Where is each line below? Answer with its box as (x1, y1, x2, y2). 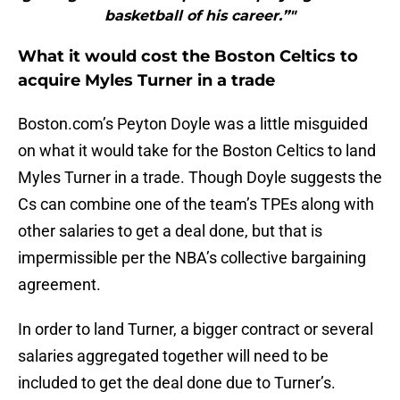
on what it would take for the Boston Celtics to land (18, 141, 376, 161)
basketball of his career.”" (104, 7, 296, 25)
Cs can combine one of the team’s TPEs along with (18, 195, 374, 214)
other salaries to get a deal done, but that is (18, 221, 322, 241)
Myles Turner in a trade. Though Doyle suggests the (18, 168, 382, 187)
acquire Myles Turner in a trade (18, 71, 275, 91)
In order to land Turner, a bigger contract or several (18, 320, 373, 339)
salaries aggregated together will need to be (18, 346, 329, 366)
